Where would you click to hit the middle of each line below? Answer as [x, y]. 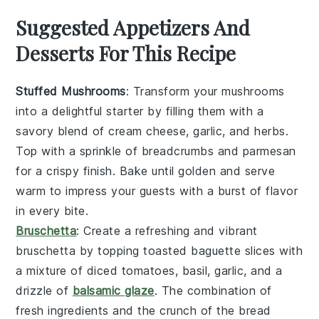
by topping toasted [134, 251]
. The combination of [213, 291]
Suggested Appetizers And [133, 28]
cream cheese [147, 131]
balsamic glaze [113, 291]
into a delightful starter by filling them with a [140, 111]
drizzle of [44, 291]
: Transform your [174, 91]
